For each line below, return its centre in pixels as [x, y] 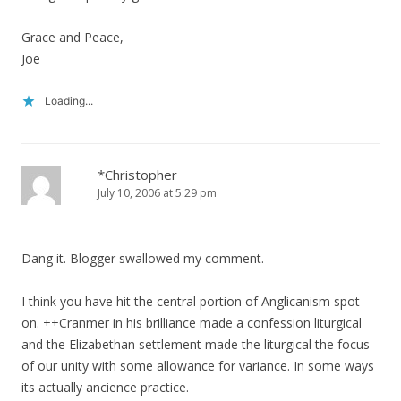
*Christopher [137, 175]
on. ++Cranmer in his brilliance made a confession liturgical [192, 323]
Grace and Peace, [73, 37]
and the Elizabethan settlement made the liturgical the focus [196, 344]
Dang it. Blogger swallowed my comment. [143, 258]
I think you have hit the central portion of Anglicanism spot [191, 301]
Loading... [69, 101]
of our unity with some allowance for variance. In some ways [198, 366]
